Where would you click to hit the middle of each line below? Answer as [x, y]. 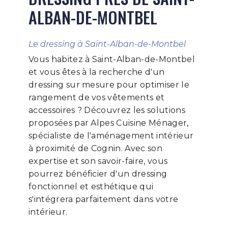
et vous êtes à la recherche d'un [97, 72]
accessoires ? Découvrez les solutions [107, 110]
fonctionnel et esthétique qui [91, 187]
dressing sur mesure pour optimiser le [109, 85]
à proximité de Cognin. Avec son [95, 148]
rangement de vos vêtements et [97, 97]
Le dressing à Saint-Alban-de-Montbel [107, 44]
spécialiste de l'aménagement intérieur [111, 136]
